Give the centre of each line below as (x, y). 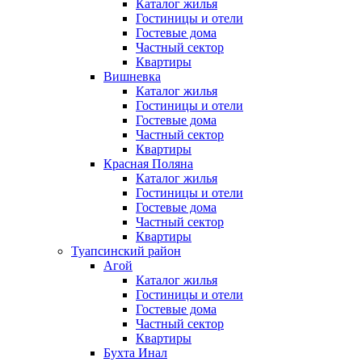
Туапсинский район (126, 251)
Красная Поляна (148, 164)
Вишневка (132, 77)
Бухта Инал (135, 353)
